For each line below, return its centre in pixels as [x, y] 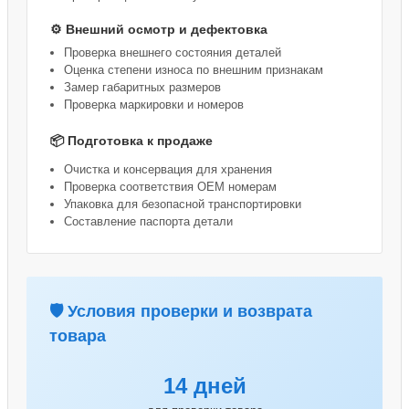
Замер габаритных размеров [142, 88]
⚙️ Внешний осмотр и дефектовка [159, 30]
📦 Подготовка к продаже [131, 141]
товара [78, 336]
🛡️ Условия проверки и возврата [181, 312]
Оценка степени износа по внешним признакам [194, 70]
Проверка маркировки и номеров [154, 105]
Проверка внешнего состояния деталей [173, 53]
